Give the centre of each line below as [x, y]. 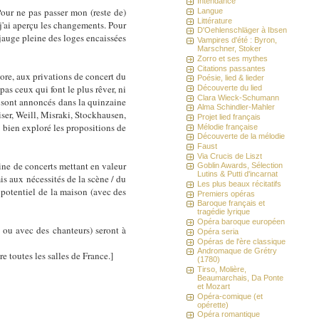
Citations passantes [232, 68]
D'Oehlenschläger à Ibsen [242, 30]
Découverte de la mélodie [241, 136]
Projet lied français [229, 116]
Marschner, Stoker [230, 49]
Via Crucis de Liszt [230, 156]
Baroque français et [231, 203]
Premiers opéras [226, 193]
